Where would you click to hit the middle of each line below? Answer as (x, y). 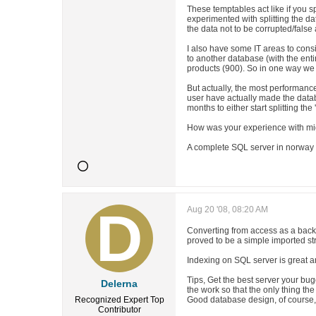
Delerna (119, 284)
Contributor (119, 310)
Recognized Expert (111, 300)
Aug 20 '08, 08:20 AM (227, 209)
